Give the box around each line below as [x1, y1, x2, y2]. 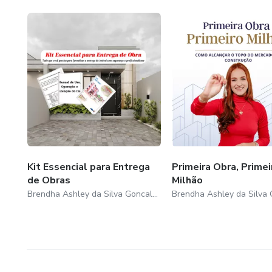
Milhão [171, 173, 203, 187]
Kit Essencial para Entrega [27, 160, 150, 174]
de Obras [27, 173, 70, 187]
